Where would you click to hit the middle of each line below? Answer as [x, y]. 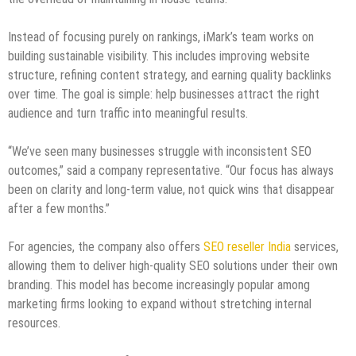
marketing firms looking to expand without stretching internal [160, 304]
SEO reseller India [246, 246]
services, [315, 246]
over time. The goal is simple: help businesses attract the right [164, 94]
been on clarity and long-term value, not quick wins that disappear [171, 189]
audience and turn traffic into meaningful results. [128, 113]
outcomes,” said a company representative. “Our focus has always [171, 170]
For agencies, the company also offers [104, 246]
